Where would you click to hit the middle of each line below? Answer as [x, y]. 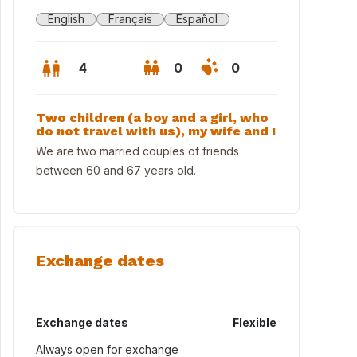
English [66, 19]
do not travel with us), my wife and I [156, 131]
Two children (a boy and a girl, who [152, 118]
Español [197, 19]
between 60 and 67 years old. [116, 170]
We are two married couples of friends [137, 151]
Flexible [255, 322]
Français [130, 19]
